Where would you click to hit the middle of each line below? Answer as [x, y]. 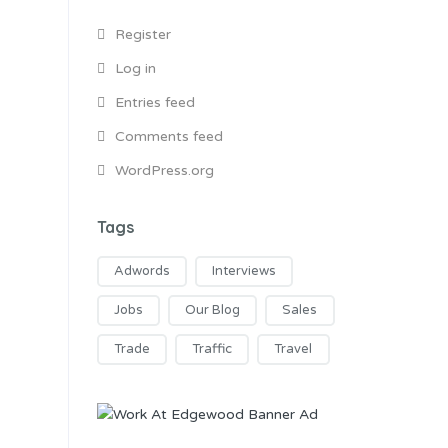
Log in [135, 68]
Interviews [244, 271]
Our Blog [213, 310]
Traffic [212, 349]
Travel [293, 349]
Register [142, 34]
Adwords [141, 271]
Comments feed [168, 136]
